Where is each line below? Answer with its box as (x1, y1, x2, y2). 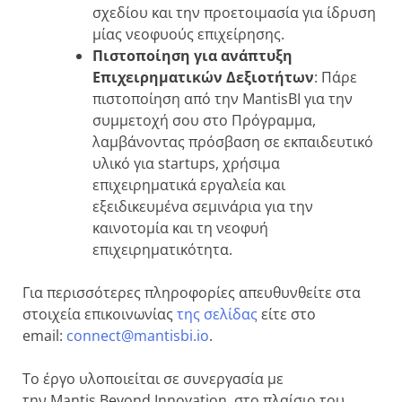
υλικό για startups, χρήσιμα (92, 153, 280, 173)
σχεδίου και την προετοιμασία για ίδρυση (92, 2, 376, 22)
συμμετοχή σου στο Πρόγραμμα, (92, 109, 316, 130)
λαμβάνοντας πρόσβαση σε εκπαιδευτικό (92, 131, 373, 152)
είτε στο (258, 303, 316, 324)
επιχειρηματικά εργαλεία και (92, 174, 285, 195)
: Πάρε (314, 66, 357, 87)
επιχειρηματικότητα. (92, 239, 232, 259)
